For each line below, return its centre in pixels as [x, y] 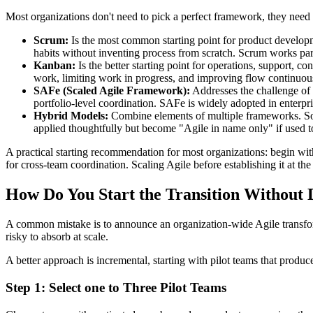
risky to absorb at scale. [57, 237]
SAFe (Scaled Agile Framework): [112, 91]
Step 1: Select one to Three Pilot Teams [116, 287]
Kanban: [54, 66]
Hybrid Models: [71, 116]
